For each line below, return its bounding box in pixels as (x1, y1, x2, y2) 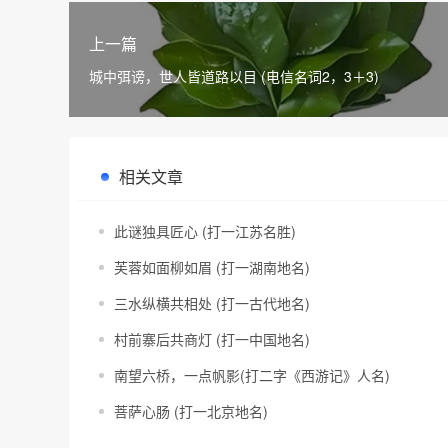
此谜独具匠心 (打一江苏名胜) (114, 221, 296, 241)
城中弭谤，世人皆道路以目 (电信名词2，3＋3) (89, 66, 379, 86)
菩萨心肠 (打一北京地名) (114, 401, 268, 421)
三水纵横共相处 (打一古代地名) (114, 293, 310, 313)
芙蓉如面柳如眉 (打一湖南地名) (114, 257, 310, 277)
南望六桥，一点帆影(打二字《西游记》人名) (114, 365, 390, 385)
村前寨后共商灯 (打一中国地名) (114, 329, 310, 349)
